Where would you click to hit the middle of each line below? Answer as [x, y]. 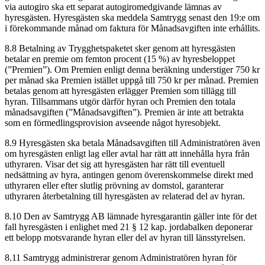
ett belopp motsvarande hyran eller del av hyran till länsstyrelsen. [125, 237]
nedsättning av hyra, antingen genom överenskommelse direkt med [129, 174]
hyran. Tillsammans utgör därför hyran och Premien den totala [120, 101]
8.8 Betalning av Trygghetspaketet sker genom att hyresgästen [120, 48]
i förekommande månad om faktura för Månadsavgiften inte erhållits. [132, 28]
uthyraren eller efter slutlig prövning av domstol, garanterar [114, 185]
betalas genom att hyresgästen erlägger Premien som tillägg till [120, 91]
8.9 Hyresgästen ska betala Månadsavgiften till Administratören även [132, 143]
